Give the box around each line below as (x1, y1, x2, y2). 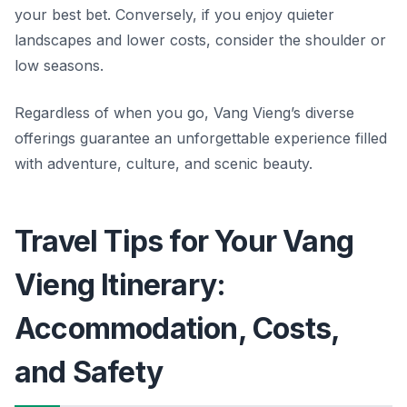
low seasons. (15, 56, 104, 75)
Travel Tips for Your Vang (15, 223, 354, 260)
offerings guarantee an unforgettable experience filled (15, 129, 387, 148)
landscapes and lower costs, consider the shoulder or (15, 31, 386, 50)
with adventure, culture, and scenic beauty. (15, 154, 313, 174)
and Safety (15, 354, 163, 391)
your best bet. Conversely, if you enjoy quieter (15, 5, 334, 25)
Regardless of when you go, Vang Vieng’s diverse (15, 104, 354, 123)
